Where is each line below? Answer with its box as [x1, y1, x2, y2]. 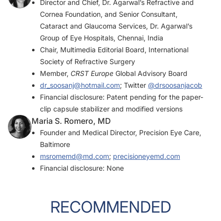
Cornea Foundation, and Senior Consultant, [40, 10, 178, 19]
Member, [40, 69, 71, 78]
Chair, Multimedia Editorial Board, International [40, 45, 188, 54]
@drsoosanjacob [148, 81, 202, 90]
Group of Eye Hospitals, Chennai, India [40, 34, 163, 42]
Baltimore [40, 140, 70, 149]
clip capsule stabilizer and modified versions [40, 105, 183, 113]
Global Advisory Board [113, 69, 187, 78]
